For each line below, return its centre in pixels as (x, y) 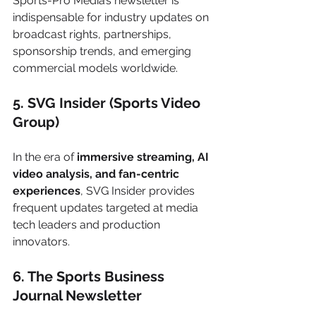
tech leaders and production (88, 224)
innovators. (41, 241)
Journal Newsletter (77, 295)
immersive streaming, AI (144, 157)
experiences (47, 190)
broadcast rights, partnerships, (93, 34)
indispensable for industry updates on (112, 17)
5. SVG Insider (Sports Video (108, 103)
